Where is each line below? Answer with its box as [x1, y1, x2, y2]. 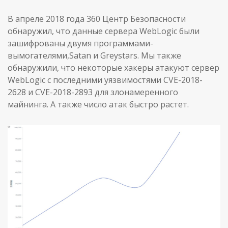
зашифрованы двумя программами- [8, 37, 153, 49]
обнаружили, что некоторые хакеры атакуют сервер [8, 62, 219, 73]
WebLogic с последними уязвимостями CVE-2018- [8, 74, 203, 85]
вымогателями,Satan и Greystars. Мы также [8, 49, 181, 61]
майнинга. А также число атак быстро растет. [8, 98, 189, 110]
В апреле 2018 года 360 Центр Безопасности [8, 13, 186, 24]
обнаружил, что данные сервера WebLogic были [8, 25, 199, 37]
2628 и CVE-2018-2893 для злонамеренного [8, 86, 178, 98]
